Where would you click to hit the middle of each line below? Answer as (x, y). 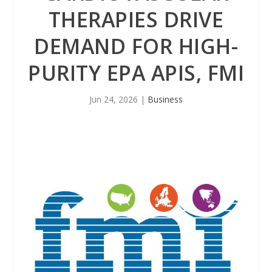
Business (165, 99)
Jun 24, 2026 (114, 99)
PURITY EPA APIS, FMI (136, 73)
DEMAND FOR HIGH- (136, 46)
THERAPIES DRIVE (136, 19)
